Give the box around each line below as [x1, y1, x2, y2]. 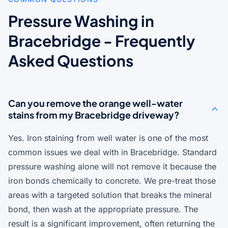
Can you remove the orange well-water [8, 97, 183, 109]
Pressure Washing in [8, 11, 154, 31]
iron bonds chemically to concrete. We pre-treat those [8, 176, 216, 186]
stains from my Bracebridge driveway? [8, 109, 180, 121]
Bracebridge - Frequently [8, 31, 195, 51]
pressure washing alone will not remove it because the [8, 161, 216, 172]
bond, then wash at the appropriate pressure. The [8, 204, 198, 215]
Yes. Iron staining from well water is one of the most [8, 133, 208, 144]
